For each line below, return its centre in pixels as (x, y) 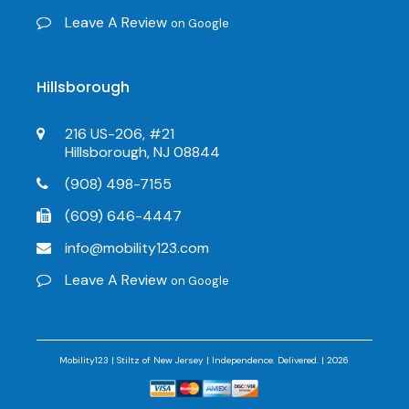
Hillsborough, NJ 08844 (143, 152)
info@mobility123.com (137, 248)
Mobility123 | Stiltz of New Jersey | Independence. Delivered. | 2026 (204, 361)
